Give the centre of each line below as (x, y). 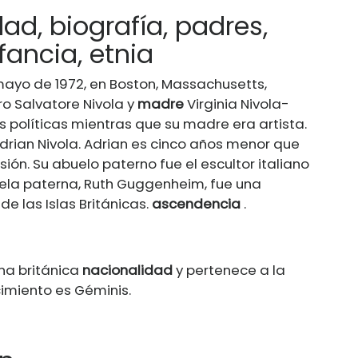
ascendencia (196, 203)
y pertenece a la (229, 270)
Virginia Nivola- (237, 103)
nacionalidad (127, 270)
